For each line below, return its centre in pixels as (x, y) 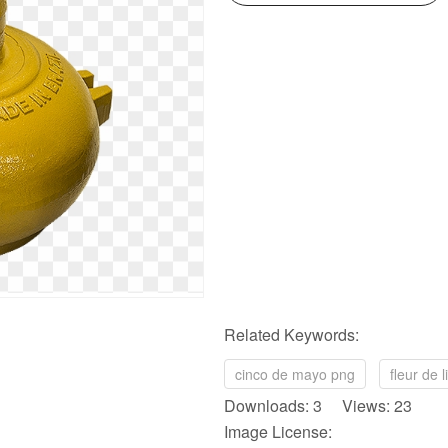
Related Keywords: (291, 334)
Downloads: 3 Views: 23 (318, 405)
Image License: (278, 431)
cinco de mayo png (295, 374)
